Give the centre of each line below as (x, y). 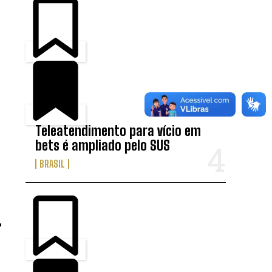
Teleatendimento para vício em (118, 131)
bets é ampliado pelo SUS (103, 146)
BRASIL (53, 164)
